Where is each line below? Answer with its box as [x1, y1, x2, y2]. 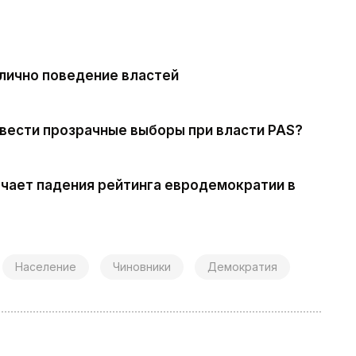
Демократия [207, 260, 277, 273]
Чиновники [113, 260, 171, 273]
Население [15, 260, 76, 273]
